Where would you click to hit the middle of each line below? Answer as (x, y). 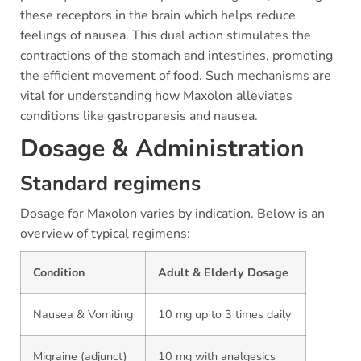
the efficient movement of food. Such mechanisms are (176, 76)
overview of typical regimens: (105, 234)
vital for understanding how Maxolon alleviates (156, 96)
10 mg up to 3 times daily (224, 314)
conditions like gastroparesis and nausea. (139, 116)
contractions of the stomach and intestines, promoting (176, 56)
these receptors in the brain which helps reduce (158, 15)
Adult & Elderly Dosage (223, 272)
